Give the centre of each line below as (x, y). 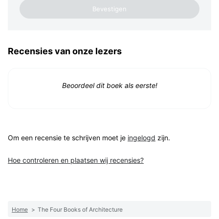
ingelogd (142, 138)
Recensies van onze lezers (65, 51)
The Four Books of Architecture (80, 210)
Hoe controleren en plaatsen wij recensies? (76, 160)
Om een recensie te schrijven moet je (68, 138)
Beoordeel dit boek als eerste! (109, 86)
